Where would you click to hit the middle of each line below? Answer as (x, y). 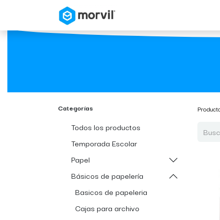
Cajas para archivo (107, 208)
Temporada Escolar (104, 143)
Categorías (75, 108)
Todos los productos (106, 127)
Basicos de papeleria (111, 192)
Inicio (142, 15)
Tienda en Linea (189, 15)
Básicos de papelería (107, 175)
